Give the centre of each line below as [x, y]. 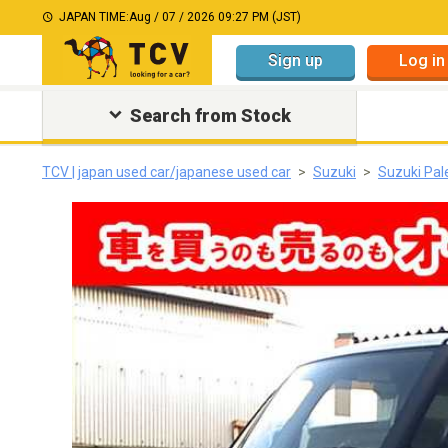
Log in [422, 60]
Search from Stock [210, 115]
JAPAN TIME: [94, 17]
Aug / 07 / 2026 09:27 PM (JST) [215, 17]
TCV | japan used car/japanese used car [166, 172]
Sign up [295, 60]
